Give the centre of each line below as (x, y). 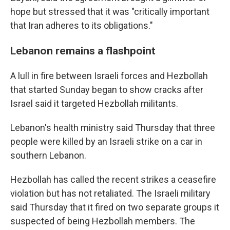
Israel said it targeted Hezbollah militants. (94, 103)
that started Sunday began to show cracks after (107, 90)
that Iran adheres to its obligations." (82, 25)
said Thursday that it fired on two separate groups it (115, 207)
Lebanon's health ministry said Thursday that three (113, 128)
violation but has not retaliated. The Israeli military (110, 193)
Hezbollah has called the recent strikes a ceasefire (113, 179)
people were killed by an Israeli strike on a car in (106, 141)
